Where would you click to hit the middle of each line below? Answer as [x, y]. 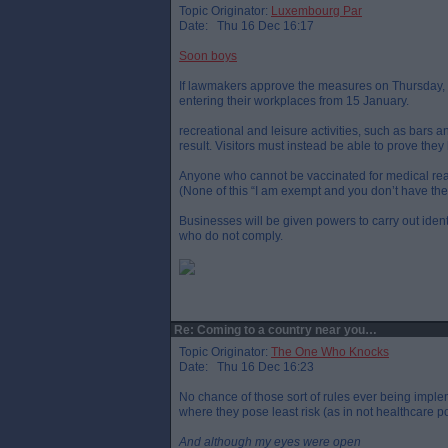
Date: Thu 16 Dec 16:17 [246, 26]
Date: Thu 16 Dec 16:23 [246, 367]
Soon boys [208, 56]
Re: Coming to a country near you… [274, 330]
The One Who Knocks [330, 352]
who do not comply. [231, 236]
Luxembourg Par [316, 11]
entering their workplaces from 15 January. [294, 101]
